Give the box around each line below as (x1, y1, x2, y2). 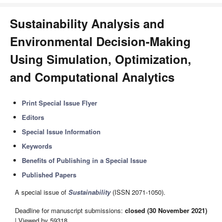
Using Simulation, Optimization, (10, 51, 191, 67)
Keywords (22, 141, 53, 151)
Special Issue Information (22, 127, 101, 136)
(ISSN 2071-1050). (111, 187, 166, 197)
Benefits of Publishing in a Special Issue (22, 156, 147, 165)
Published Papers (22, 170, 77, 179)
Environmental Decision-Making (10, 33, 191, 50)
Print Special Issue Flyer (22, 98, 98, 108)
